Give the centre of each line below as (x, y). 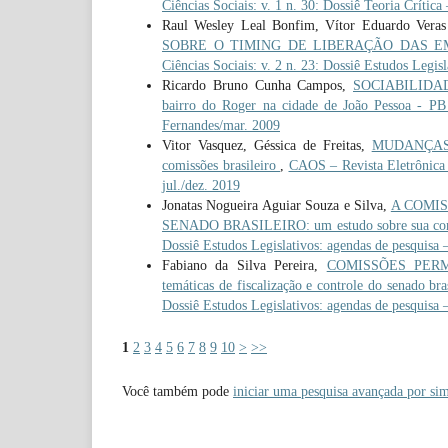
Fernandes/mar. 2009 (221, 125)
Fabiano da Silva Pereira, (244, 265)
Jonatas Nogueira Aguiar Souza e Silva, (276, 205)
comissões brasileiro (221, 165)
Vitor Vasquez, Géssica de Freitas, (267, 145)
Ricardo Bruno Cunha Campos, (257, 85)
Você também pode (177, 391)
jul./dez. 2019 (201, 185)
